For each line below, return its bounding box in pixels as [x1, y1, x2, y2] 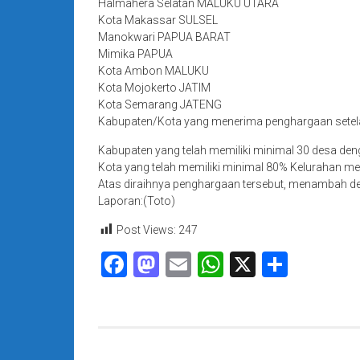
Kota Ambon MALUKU [98, 64, 209, 77]
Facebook [127, 249, 235, 280]
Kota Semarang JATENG [98, 98, 222, 111]
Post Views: [117, 223, 176, 236]
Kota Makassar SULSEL [98, 14, 218, 27]
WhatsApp [223, 249, 342, 280]
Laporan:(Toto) [98, 194, 175, 207]
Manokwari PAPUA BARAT [98, 31, 231, 43]
